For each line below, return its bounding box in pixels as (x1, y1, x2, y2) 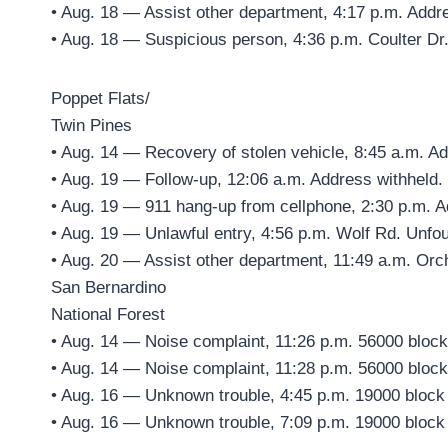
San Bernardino (51, 278, 166, 298)
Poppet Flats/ (51, 89, 150, 109)
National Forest (51, 305, 165, 325)
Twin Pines (51, 116, 132, 136)
